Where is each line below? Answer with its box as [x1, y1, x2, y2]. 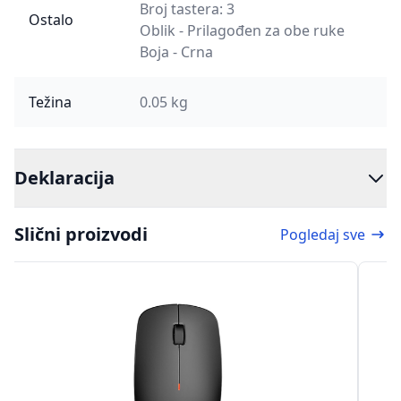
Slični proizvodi [14, 222, 148, 246]
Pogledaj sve [280, 225, 365, 244]
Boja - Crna [140, 42, 213, 62]
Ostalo [29, 10, 73, 30]
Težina [29, 92, 72, 112]
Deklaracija [14, 166, 115, 190]
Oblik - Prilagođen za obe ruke [140, 21, 345, 40]
